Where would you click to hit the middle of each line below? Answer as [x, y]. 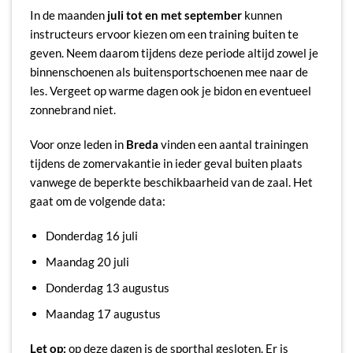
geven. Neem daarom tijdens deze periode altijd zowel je [174, 53]
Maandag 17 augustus [103, 314]
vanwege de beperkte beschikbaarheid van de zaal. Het [171, 182]
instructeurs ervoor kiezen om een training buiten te [164, 34]
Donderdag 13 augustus [107, 287]
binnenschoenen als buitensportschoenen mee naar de [169, 72]
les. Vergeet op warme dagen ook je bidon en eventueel [170, 91]
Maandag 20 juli [87, 261]
